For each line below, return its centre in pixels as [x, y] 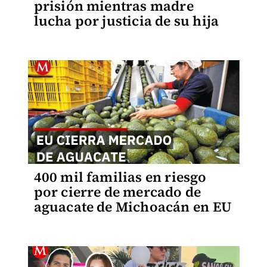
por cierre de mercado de [117, 192]
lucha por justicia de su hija [126, 21]
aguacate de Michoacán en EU [132, 207]
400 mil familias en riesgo [120, 177]
